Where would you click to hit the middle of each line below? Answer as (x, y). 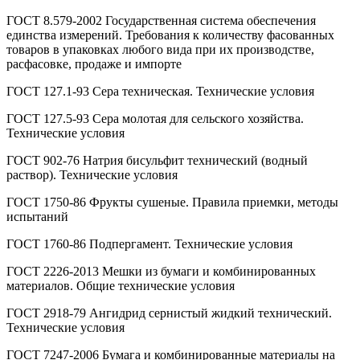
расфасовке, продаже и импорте (94, 63)
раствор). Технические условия (92, 174)
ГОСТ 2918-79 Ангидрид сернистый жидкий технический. (169, 313)
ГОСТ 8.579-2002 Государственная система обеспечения (161, 20)
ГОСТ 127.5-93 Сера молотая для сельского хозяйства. (155, 118)
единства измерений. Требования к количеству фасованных (170, 35)
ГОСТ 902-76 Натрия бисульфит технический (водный (157, 160)
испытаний (37, 216)
